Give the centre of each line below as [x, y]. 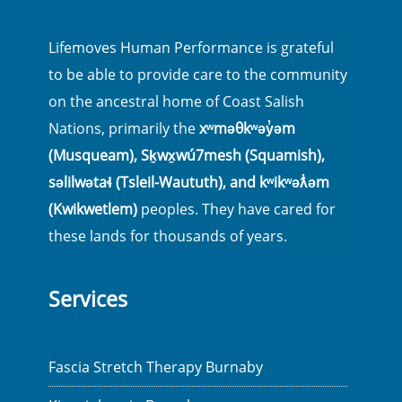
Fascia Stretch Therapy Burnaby [156, 367]
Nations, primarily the [124, 128]
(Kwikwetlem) [93, 209]
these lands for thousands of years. [168, 236]
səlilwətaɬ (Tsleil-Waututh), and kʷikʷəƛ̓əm [189, 182]
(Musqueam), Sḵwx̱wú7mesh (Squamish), [187, 155]
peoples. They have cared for [236, 209]
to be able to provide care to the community [198, 74]
